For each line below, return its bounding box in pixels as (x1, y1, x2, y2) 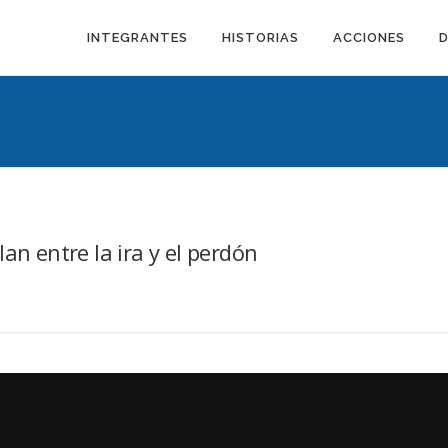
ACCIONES (333, 30, 405, 45)
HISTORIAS (222, 30, 299, 45)
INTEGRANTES (87, 30, 188, 45)
